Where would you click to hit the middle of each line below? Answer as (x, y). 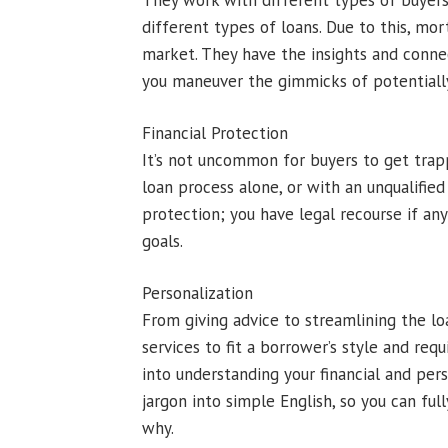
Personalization (197, 293)
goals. (162, 241)
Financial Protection (215, 133)
